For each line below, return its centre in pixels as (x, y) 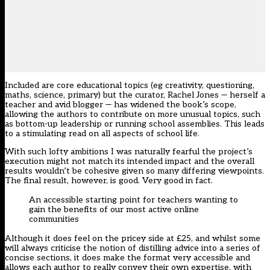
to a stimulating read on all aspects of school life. (102, 134)
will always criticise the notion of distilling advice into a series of (133, 248)
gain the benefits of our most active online (114, 210)
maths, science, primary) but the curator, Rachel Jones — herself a (135, 95)
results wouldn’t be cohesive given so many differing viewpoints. (134, 171)
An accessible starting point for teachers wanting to (133, 200)
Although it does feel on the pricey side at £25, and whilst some (133, 239)
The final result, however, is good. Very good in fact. (109, 181)
